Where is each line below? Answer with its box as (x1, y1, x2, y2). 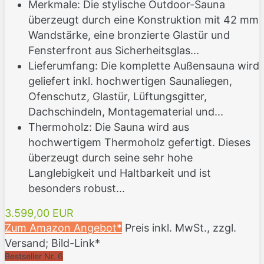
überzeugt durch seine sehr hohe (28, 151, 193, 164)
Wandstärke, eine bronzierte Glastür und (28, 29, 230, 42)
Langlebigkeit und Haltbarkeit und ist (28, 167, 211, 180)
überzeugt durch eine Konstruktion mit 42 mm (28, 14, 259, 27)
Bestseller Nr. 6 (5, 251, 63, 262)
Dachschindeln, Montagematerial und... (28, 105, 223, 118)
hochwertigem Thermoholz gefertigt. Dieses (28, 136, 250, 149)
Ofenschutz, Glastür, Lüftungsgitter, (28, 90, 207, 103)
